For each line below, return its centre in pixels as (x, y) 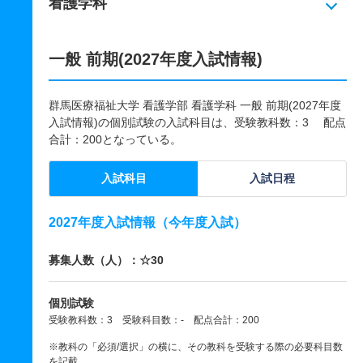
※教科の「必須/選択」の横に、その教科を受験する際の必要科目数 (196, 347)
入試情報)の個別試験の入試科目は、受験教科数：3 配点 (197, 122)
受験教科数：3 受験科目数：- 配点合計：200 (154, 320)
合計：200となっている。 (115, 139)
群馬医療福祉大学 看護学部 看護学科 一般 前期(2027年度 (195, 105)
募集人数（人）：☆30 (106, 260)
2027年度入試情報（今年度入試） (147, 222)
